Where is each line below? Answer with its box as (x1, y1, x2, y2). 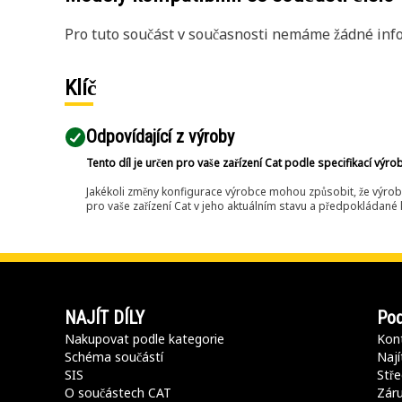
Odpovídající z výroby (86, 126, 234, 147)
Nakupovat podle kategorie (65, 330, 224, 347)
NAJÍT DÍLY (65, 307, 144, 328)
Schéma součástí (65, 348, 163, 365)
